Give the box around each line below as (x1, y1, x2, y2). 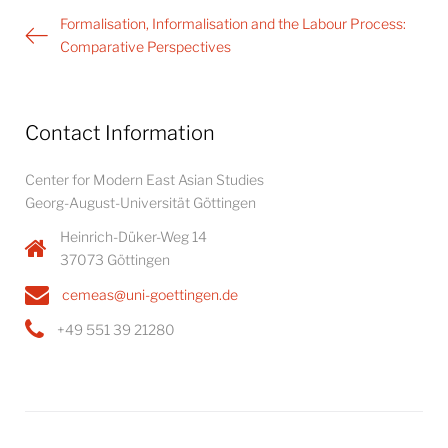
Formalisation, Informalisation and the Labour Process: (60, 15, 406, 32)
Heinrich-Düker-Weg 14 (60, 228, 207, 245)
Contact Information (25, 121, 215, 145)
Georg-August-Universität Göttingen (25, 194, 256, 211)
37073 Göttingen (60, 251, 170, 268)
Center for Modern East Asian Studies (25, 171, 264, 188)
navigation (24, 35, 111, 56)
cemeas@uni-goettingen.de (62, 285, 238, 303)
